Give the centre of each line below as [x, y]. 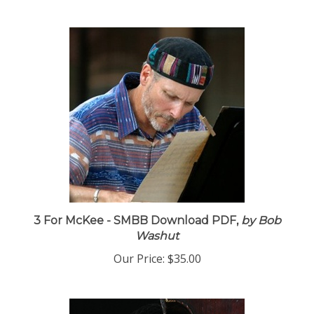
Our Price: [139, 264]
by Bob [259, 225]
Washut [157, 241]
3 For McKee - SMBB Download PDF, [136, 225]
